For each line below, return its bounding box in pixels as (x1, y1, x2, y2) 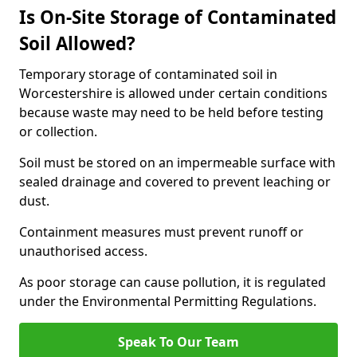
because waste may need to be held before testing (19, 104, 324, 121)
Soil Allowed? (19, 31, 135, 56)
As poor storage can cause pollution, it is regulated (19, 273, 326, 291)
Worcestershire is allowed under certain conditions (19, 84, 328, 102)
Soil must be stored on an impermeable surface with (19, 154, 335, 171)
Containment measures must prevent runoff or (19, 223, 304, 241)
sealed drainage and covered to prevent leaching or (19, 173, 331, 190)
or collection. (19, 123, 97, 140)
